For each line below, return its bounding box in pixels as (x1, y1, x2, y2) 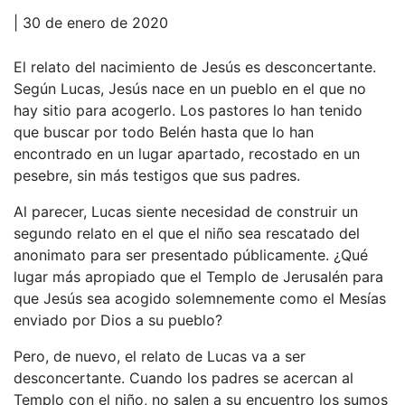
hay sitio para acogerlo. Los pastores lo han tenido (14, 100, 363, 119)
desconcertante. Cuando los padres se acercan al (14, 368, 353, 387)
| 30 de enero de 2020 (14, 13, 168, 32)
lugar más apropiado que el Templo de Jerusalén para (14, 267, 383, 286)
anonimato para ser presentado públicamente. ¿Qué (14, 245, 368, 264)
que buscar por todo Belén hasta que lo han (14, 122, 314, 141)
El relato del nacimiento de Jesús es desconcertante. (14, 57, 376, 76)
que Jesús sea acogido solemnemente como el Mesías (14, 288, 386, 307)
